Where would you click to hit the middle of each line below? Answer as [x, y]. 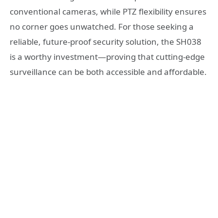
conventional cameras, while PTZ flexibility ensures [108, 11]
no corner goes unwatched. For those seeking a [102, 26]
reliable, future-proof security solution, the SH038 [106, 41]
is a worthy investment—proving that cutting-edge [107, 56]
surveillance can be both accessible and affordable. [108, 72]
